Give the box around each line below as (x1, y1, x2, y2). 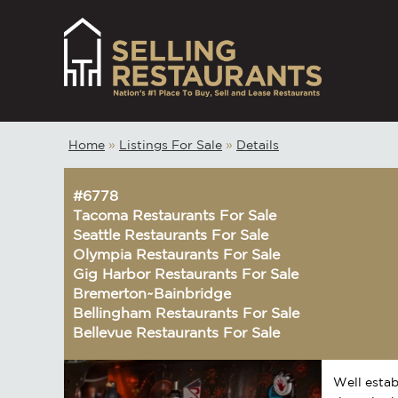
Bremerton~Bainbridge (73, 284, 232, 301)
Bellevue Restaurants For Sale (73, 323, 281, 340)
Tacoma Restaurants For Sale (73, 206, 277, 223)
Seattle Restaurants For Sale (73, 226, 269, 243)
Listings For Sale (119, 137, 222, 152)
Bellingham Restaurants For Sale (73, 304, 300, 321)
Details (236, 137, 279, 152)
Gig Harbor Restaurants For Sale (73, 265, 299, 282)
